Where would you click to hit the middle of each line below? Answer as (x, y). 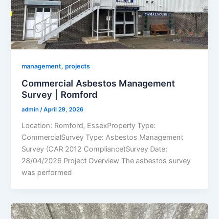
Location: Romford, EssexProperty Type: (89, 125)
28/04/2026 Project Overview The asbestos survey (106, 161)
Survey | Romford (60, 94)
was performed (47, 172)
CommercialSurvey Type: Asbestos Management (103, 137)
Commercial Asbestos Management (99, 83)
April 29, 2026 (64, 109)
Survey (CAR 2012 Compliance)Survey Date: (95, 149)
